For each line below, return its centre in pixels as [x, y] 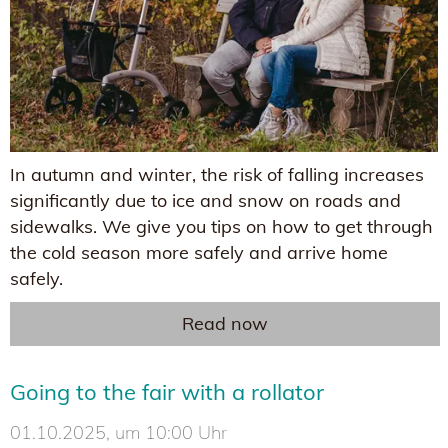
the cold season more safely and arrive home [199, 253]
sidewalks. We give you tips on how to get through [221, 227]
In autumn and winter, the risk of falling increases [217, 175]
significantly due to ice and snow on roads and [205, 201]
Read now [225, 324]
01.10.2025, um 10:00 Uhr [118, 433]
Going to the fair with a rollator [167, 392]
